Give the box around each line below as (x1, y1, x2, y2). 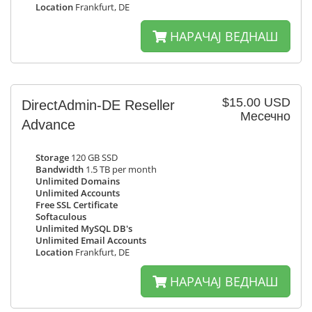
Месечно (240, 109, 290, 123)
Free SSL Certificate (36, 199, 118, 211)
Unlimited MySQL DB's (36, 223, 132, 235)
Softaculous (36, 211, 86, 223)
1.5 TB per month (84, 164, 157, 175)
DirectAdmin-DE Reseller (22, 97, 175, 113)
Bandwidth (36, 164, 84, 175)
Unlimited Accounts (36, 187, 120, 199)
